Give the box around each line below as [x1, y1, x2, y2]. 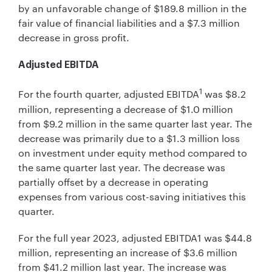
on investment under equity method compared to [18, 146, 247, 159]
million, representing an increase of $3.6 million [18, 246, 237, 259]
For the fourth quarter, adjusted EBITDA [18, 87, 199, 101]
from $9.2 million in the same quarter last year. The [18, 117, 252, 130]
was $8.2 [202, 87, 246, 101]
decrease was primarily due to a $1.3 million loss [18, 131, 240, 144]
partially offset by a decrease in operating [18, 175, 208, 188]
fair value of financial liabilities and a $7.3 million [18, 16, 240, 29]
